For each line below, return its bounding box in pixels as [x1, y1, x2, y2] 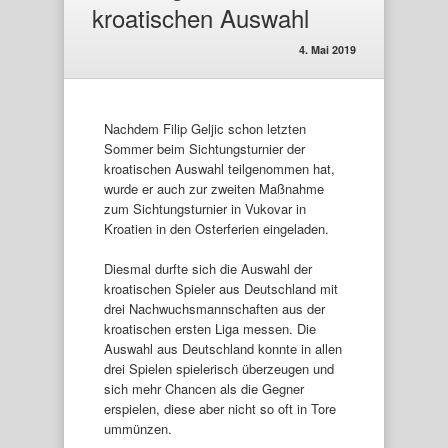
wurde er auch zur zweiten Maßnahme [104, 179, 324, 198]
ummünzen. [104, 418, 172, 438]
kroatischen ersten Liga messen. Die [104, 318, 316, 338]
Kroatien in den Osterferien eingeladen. [104, 219, 329, 238]
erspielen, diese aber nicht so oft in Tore [104, 398, 336, 418]
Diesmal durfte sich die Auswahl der [104, 258, 312, 278]
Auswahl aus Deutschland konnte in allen [104, 338, 342, 358]
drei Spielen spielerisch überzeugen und [104, 358, 334, 378]
